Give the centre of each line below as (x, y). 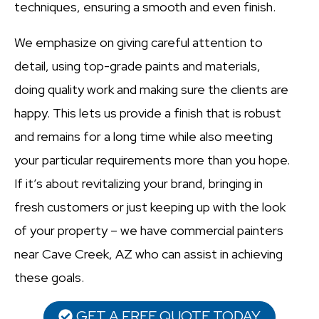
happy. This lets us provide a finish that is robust (148, 113)
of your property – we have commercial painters (149, 231)
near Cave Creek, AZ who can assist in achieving (148, 254)
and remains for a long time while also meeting (143, 137)
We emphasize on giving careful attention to (138, 43)
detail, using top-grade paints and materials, (137, 66)
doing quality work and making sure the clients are (151, 90)
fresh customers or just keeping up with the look (150, 207)
